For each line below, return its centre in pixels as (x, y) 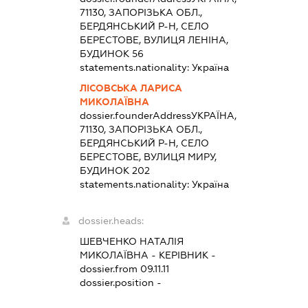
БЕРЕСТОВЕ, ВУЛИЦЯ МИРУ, (148, 157)
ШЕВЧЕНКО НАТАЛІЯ (132, 242)
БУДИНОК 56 (112, 54)
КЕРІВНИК (184, 255)
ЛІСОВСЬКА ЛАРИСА (131, 88)
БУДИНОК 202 (115, 171)
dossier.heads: (111, 221)
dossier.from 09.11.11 (125, 269)
